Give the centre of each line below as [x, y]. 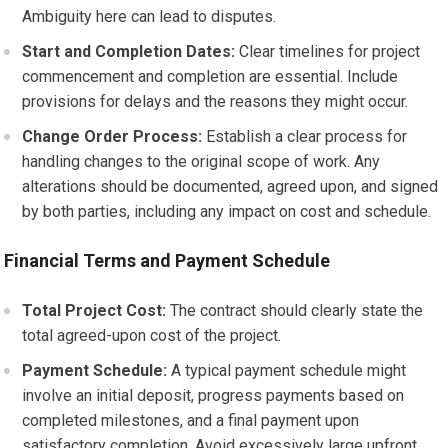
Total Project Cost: [94, 310]
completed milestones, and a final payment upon [191, 420]
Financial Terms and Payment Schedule [167, 260]
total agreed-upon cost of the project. [152, 335]
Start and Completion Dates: [129, 51]
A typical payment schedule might [287, 370]
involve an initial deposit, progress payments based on [213, 395]
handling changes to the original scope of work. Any [201, 161]
